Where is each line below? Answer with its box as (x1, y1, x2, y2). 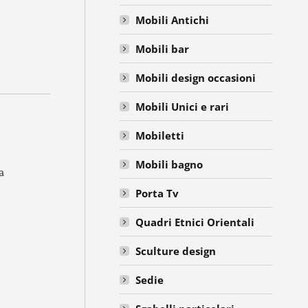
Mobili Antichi (135, 13, 210, 27)
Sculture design (135, 244, 217, 258)
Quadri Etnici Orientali (135, 215, 255, 229)
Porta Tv (135, 186, 179, 200)
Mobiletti (135, 129, 185, 142)
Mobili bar (135, 42, 190, 56)
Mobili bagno (135, 157, 203, 171)
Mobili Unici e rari (135, 100, 230, 113)
